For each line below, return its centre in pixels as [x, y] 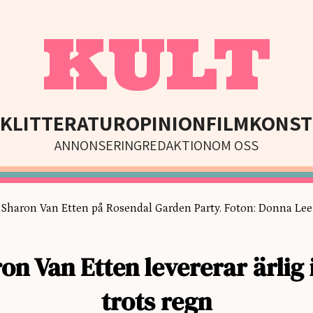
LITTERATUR [69, 123]
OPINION [166, 123]
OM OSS [235, 145]
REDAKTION [177, 145]
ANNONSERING [98, 145]
